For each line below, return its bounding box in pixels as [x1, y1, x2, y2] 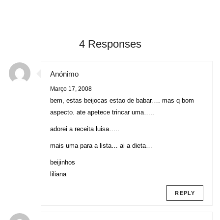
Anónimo [50, 69, 79, 78]
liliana [50, 170, 66, 178]
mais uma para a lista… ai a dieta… [50, 141, 152, 149]
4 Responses [79, 37, 141, 50]
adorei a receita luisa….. [50, 125, 119, 133]
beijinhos [50, 158, 75, 166]
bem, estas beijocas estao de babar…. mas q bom [50, 96, 194, 104]
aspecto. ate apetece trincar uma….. [50, 108, 154, 116]
